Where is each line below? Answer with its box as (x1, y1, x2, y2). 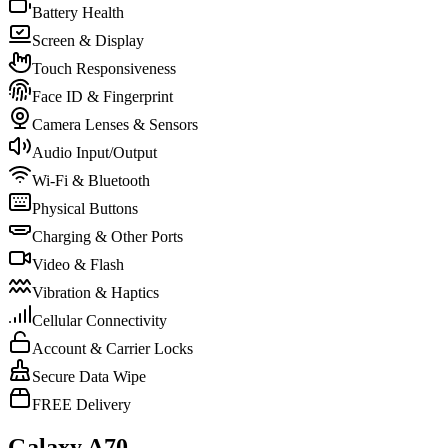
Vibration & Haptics (32, 284, 159, 302)
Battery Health (32, 4, 124, 22)
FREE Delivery (32, 396, 131, 414)
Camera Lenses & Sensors (32, 116, 198, 134)
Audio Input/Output (32, 144, 157, 162)
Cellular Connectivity (32, 312, 167, 330)
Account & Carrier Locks (32, 340, 193, 358)
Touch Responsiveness (32, 60, 176, 78)
